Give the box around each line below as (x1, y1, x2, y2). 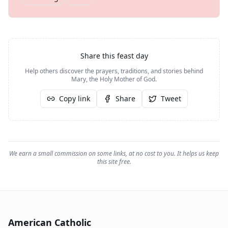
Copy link (59, 94, 90, 103)
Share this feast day (80, 51, 148, 61)
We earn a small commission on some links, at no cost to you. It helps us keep (9, 149, 219, 158)
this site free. (97, 157, 131, 166)
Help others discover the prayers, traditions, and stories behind (25, 67, 203, 75)
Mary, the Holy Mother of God (71, 75, 155, 83)
